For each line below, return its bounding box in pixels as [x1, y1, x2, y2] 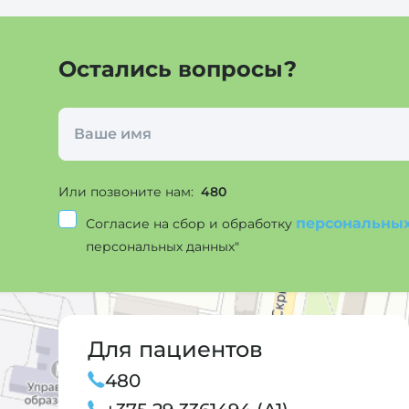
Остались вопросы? [58, 56, 297, 81]
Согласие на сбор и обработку [86, 215, 296, 231]
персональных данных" [86, 238, 239, 254]
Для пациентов [88, 336, 263, 362]
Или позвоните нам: [58, 184, 197, 199]
